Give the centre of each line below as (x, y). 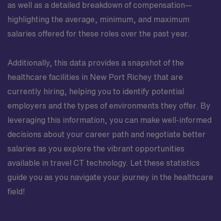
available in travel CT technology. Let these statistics (104, 163)
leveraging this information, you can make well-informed (110, 120)
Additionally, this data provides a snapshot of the (96, 62)
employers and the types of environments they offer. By (109, 105)
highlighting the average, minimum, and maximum (98, 19)
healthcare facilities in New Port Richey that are (95, 77)
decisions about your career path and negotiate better (107, 134)
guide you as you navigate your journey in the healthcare (110, 177)
